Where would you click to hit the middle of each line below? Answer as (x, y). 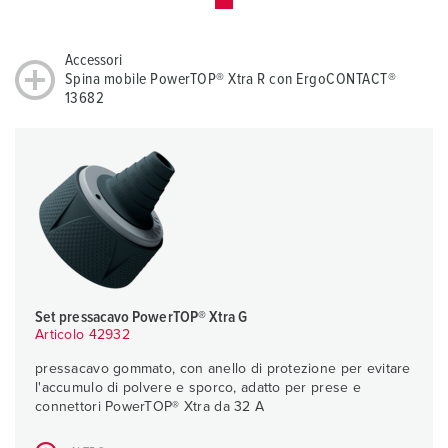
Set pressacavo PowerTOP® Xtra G (141, 317)
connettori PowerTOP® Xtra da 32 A (150, 407)
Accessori (93, 60)
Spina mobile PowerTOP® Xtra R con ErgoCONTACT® (231, 79)
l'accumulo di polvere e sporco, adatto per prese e (198, 388)
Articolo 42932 (82, 335)
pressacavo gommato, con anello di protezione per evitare (223, 369)
